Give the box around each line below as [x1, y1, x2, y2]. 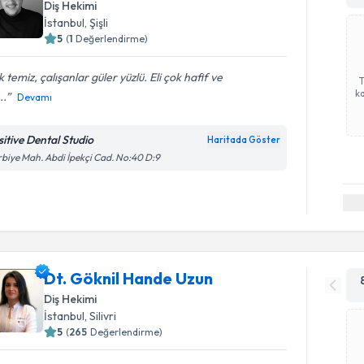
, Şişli [84, 15, 109, 30]
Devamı [17, 91, 53, 103]
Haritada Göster [207, 134, 281, 145]
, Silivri [84, 308, 117, 323]
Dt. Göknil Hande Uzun [44, 267, 214, 288]
